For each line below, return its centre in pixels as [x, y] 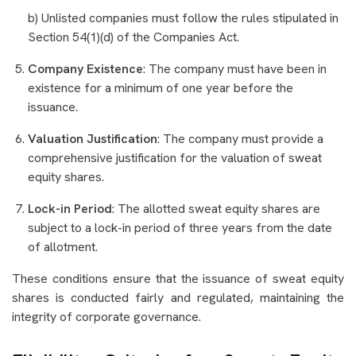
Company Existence [85, 69]
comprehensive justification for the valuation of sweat [175, 158]
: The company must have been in [235, 69]
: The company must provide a [240, 139]
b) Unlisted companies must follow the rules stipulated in [183, 18]
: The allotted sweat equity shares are [216, 209]
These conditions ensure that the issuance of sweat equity [178, 279]
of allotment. [63, 247]
